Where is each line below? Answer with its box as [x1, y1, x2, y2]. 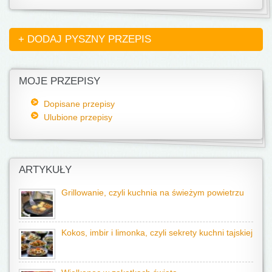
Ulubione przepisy [43, 112, 112, 122]
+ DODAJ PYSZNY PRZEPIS [18, 33, 151, 45]
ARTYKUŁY [19, 163, 72, 175]
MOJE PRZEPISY [19, 75, 100, 87]
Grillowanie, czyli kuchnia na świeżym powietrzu [61, 188, 244, 197]
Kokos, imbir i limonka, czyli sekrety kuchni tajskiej [61, 228, 253, 237]
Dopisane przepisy [43, 98, 115, 109]
